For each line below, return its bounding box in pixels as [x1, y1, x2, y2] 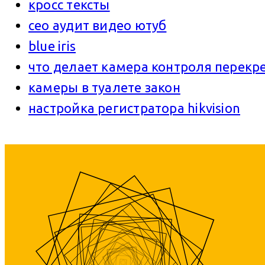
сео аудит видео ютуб [28, 17, 167, 33]
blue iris [28, 38, 76, 53]
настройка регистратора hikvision [28, 100, 241, 115]
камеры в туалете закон [28, 79, 180, 95]
